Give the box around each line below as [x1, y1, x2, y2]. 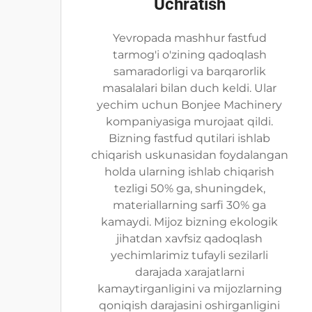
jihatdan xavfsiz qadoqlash [116, 232, 263, 245]
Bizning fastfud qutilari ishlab [109, 132, 270, 145]
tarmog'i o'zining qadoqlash [112, 48, 267, 61]
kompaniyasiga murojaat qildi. [106, 115, 273, 128]
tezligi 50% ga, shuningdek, [114, 182, 265, 195]
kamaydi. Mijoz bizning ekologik [101, 215, 278, 228]
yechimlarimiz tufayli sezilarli [111, 249, 268, 262]
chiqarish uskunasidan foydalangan [91, 148, 288, 162]
